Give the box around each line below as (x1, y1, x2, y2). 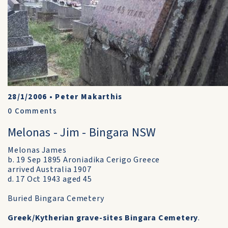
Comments (12, 106, 57, 117)
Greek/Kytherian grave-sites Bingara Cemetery (8, 212, 198, 223)
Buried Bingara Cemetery (8, 193, 104, 204)
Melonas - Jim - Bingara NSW (8, 124, 156, 141)
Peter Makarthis (55, 92, 123, 102)
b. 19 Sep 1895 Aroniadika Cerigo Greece (8, 154, 160, 165)
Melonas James (8, 145, 67, 156)
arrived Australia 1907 (8, 164, 92, 175)
